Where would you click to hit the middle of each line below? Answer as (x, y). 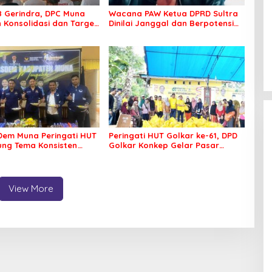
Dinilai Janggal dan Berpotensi (171, 23)
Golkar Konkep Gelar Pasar (164, 145)
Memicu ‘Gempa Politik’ (155, 33)
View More (31, 188)
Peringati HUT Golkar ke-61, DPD (173, 135)
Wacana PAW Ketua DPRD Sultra (173, 14)
